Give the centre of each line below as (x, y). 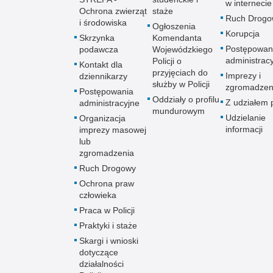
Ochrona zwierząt (113, 11)
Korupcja (243, 33)
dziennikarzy (103, 76)
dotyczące (99, 252)
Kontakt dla (101, 64)
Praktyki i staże (108, 225)
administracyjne (109, 103)
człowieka (98, 195)
